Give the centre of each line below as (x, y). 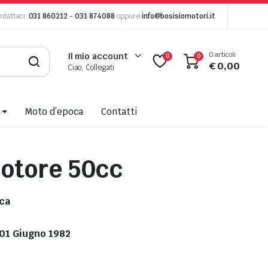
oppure (128, 16)
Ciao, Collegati (91, 67)
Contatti (119, 112)
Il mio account (98, 56)
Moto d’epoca (54, 112)
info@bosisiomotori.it (178, 16)
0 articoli (223, 55)
